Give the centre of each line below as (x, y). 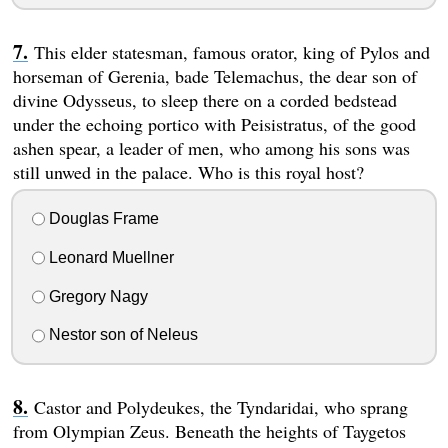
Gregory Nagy (96, 296)
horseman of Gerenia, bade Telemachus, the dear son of (214, 76)
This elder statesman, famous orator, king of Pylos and (231, 52)
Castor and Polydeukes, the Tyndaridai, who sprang (220, 407)
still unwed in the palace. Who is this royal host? (188, 172)
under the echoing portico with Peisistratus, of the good (214, 124)
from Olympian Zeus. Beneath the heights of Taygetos (209, 431)
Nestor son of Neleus (121, 335)
